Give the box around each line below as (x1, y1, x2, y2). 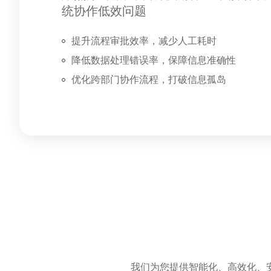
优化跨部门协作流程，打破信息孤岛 (71, 74, 226, 85)
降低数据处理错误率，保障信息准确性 (71, 55, 236, 65)
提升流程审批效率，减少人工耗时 (71, 36, 217, 46)
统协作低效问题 (62, 4, 146, 18)
